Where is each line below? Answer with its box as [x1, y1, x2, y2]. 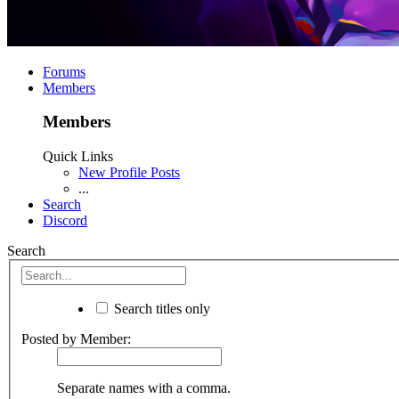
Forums [43, 63, 85, 79]
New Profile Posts [78, 164, 180, 180]
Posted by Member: [21, 330, 131, 346]
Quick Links [43, 148, 113, 164]
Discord [43, 212, 87, 228]
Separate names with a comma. [57, 379, 231, 395]
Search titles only [110, 300, 210, 316]
